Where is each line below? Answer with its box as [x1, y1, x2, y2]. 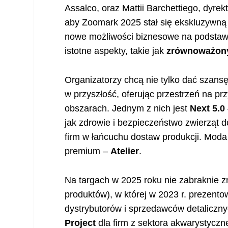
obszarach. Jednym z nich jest [65, 103, 190, 114]
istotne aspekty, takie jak [65, 46, 167, 56]
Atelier [110, 146, 139, 157]
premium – [65, 146, 111, 157]
